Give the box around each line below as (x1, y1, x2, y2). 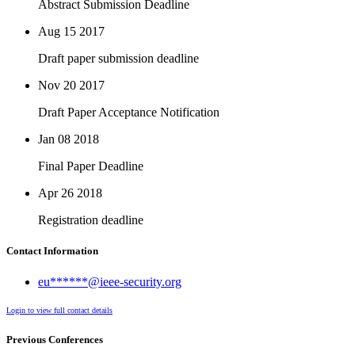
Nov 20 (38, 78, 76, 92)
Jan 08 (38, 132, 71, 146)
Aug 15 (38, 24, 76, 38)
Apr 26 (38, 185, 74, 200)
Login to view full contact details (6, 305, 113, 315)
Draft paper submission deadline (38, 51, 199, 65)
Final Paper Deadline (38, 158, 143, 173)
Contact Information (6, 244, 98, 257)
